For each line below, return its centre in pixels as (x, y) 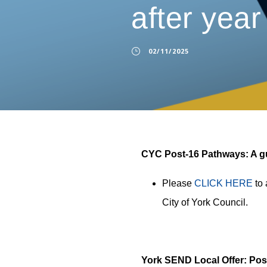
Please (178, 184)
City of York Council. (205, 203)
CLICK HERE (223, 184)
